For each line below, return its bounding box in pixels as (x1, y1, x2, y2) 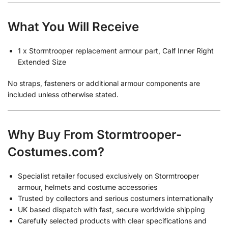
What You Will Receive (8, 19, 139, 35)
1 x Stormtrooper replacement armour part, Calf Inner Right (18, 46, 214, 55)
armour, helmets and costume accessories (18, 182, 157, 191)
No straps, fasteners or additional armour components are (8, 79, 200, 88)
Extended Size (18, 58, 66, 67)
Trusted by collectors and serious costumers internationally (18, 193, 213, 203)
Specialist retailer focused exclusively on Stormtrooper (18, 171, 199, 180)
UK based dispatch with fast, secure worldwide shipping (18, 205, 205, 214)
